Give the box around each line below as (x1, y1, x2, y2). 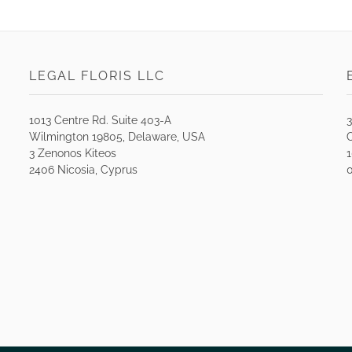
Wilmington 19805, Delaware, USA (28, 130, 205, 144)
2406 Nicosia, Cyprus (28, 163, 137, 177)
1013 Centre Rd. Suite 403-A (28, 114, 171, 127)
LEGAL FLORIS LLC (28, 68, 165, 83)
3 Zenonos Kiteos (28, 147, 116, 160)
